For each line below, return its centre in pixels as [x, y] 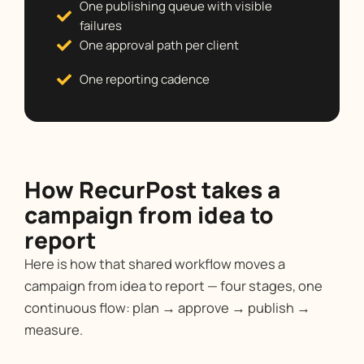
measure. [54, 330]
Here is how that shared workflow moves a [155, 264]
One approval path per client [159, 45]
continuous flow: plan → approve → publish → [167, 308]
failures [100, 26]
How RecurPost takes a [152, 190]
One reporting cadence [144, 80]
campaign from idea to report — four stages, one [173, 286]
